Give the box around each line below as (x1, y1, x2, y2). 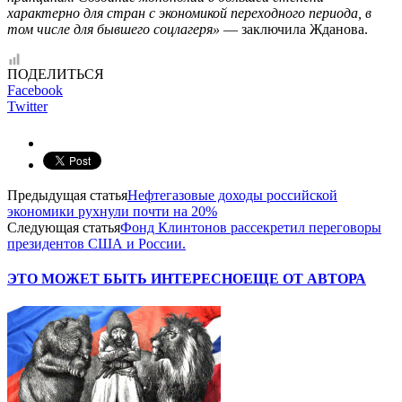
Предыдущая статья (7, 187, 127, 203)
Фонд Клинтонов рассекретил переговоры (120, 219, 381, 235)
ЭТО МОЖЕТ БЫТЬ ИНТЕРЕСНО (7, 271, 243, 287)
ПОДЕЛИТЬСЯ (7, 66, 104, 82)
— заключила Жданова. (220, 21, 368, 37)
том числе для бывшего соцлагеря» (7, 21, 220, 37)
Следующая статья (7, 219, 120, 235)
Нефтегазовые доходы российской (127, 187, 337, 203)
